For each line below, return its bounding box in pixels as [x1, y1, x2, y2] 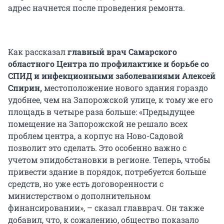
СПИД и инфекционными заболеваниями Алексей [8, 70, 215, 81]
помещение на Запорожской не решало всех [8, 118, 187, 129]
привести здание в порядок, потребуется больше [8, 166, 206, 177]
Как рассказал [8, 46, 67, 57]
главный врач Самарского [67, 46, 177, 57]
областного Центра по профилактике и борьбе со [8, 58, 209, 69]
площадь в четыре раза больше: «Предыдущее [8, 106, 194, 117]
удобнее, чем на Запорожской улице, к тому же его [8, 94, 213, 105]
